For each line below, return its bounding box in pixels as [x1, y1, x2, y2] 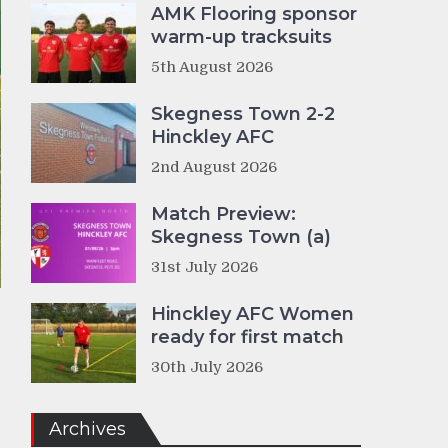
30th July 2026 [151, 358, 263, 376]
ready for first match [151, 326, 344, 348]
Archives [49, 418, 126, 440]
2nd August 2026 [151, 158, 277, 176]
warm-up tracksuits [151, 26, 332, 48]
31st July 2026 [151, 258, 258, 276]
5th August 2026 [151, 58, 273, 76]
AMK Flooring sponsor [151, 3, 357, 25]
